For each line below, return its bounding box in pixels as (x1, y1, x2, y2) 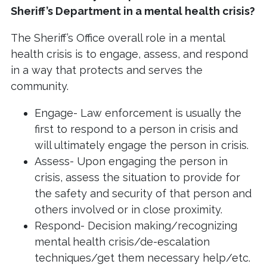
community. (11, 80, 72, 93)
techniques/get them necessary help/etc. (35, 252, 253, 265)
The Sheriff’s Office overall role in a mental (11, 32, 225, 45)
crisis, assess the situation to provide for (35, 171, 240, 184)
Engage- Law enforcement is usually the (35, 107, 241, 120)
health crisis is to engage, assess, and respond (11, 48, 248, 61)
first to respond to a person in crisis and (35, 123, 238, 136)
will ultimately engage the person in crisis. (35, 139, 249, 152)
